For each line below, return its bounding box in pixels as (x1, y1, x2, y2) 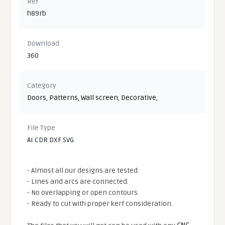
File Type (27, 124, 56, 133)
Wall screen (81, 93, 119, 102)
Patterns (49, 93, 78, 102)
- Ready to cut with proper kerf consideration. (27, 199, 173, 208)
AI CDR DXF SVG (27, 136, 74, 145)
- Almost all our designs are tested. (27, 166, 140, 175)
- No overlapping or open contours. (27, 188, 140, 197)
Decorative (121, 93, 157, 102)
